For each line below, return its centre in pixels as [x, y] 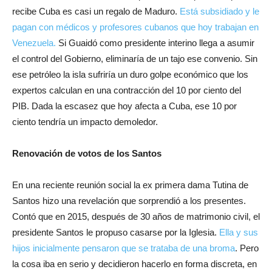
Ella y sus [239, 232]
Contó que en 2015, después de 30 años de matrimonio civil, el [136, 216]
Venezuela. [34, 43]
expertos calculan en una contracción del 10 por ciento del [127, 90]
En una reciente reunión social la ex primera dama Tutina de [130, 185]
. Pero [247, 248]
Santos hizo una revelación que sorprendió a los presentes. [129, 201]
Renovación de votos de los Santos [87, 153]
